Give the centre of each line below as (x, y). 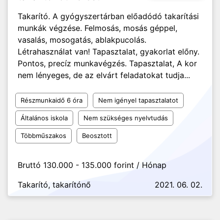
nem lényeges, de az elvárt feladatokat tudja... (104, 75)
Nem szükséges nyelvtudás (126, 118)
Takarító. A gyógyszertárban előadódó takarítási (108, 16)
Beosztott (97, 136)
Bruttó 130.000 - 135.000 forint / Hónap (92, 165)
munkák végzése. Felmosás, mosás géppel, (97, 28)
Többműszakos (43, 136)
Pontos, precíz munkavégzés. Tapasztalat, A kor (107, 63)
